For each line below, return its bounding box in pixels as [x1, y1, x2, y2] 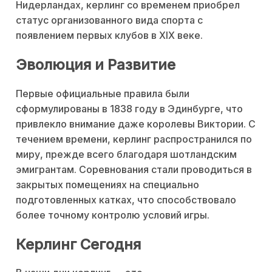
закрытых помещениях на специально [16, 178, 199, 191]
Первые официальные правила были [16, 87, 189, 100]
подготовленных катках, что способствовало [16, 193, 236, 206]
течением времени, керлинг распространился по [16, 132, 252, 145]
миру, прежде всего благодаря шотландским [16, 148, 237, 160]
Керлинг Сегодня [16, 235, 141, 253]
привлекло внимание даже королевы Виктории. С [16, 117, 256, 130]
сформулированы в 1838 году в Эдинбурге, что [16, 102, 243, 115]
